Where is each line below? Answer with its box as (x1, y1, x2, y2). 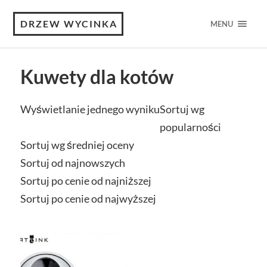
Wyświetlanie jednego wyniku (20, 103, 160, 116)
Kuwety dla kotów (20, 66, 173, 88)
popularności (159, 120, 221, 133)
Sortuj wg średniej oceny (20, 138, 134, 151)
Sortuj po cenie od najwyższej (20, 192, 156, 205)
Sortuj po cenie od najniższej (20, 174, 151, 187)
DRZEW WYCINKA (20, 18, 118, 29)
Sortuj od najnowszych (20, 156, 125, 169)
